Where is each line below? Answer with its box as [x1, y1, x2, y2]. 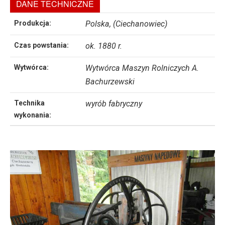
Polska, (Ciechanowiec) [85, 19, 167, 29]
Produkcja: [14, 19, 51, 27]
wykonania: [14, 110, 51, 119]
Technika [14, 98, 45, 107]
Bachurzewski [85, 76, 135, 86]
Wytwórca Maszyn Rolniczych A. [85, 63, 199, 73]
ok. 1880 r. [85, 41, 122, 51]
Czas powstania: [14, 41, 69, 49]
